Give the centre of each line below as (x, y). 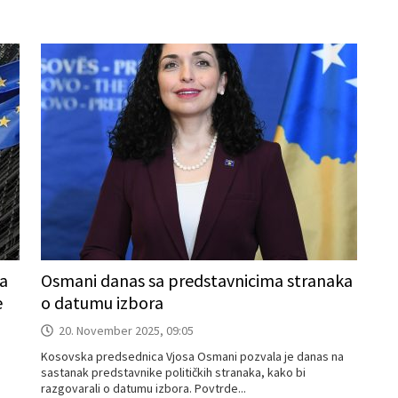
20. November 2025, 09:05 (126, 330)
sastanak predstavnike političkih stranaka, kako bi (173, 372)
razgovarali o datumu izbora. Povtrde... (143, 388)
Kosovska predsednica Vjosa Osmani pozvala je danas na (192, 356)
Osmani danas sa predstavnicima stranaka (197, 280)
